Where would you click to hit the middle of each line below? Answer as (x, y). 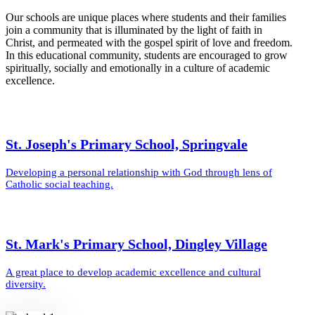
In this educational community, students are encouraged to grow (147, 56)
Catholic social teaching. (59, 185)
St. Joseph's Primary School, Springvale (127, 144)
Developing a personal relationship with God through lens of (139, 173)
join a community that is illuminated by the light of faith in (134, 30)
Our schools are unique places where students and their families (146, 18)
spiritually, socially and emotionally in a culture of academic (138, 68)
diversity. (26, 284)
